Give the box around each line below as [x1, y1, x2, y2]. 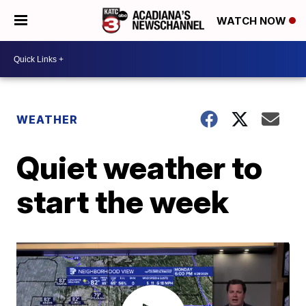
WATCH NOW [217, 14, 289, 28]
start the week [16, 182, 229, 221]
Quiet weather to [16, 148, 263, 186]
